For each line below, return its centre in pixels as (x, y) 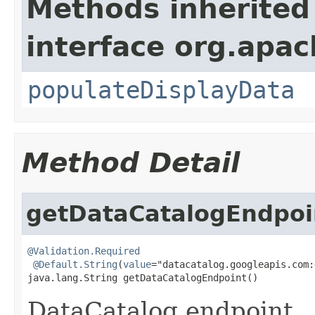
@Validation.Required (84, 251)
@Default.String (75, 264)
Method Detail (131, 162)
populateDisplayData (161, 90)
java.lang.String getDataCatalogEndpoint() (143, 277)
